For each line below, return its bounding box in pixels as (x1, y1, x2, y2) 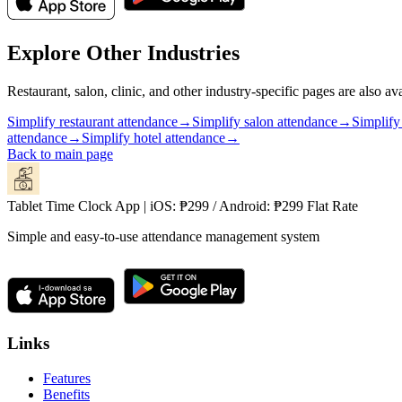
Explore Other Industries (7, 41, 240, 66)
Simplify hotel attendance (82, 130, 225, 146)
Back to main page (7, 146, 113, 162)
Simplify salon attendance (192, 114, 337, 130)
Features (43, 370, 91, 386)
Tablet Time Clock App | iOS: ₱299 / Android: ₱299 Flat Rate (7, 198, 358, 214)
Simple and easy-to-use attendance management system (7, 229, 319, 245)
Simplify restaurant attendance (7, 114, 178, 130)
